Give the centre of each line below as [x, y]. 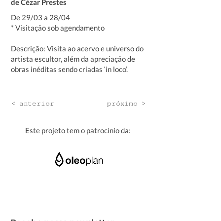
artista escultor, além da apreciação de [73, 59]
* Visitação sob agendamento [58, 28]
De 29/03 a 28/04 [40, 17]
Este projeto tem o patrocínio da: [78, 130]
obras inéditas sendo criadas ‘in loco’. [69, 69]
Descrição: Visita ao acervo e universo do [77, 48]
